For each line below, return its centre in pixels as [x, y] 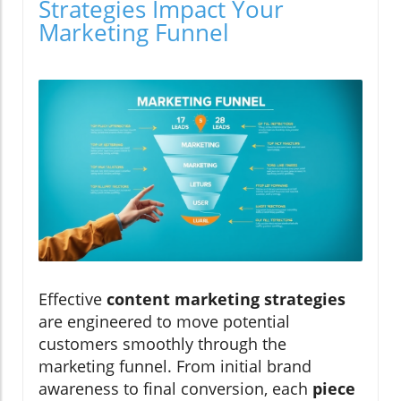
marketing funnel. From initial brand [175, 367]
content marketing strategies [226, 299]
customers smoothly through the [162, 344]
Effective [73, 299]
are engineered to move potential [164, 322]
